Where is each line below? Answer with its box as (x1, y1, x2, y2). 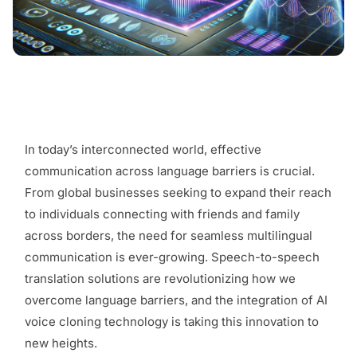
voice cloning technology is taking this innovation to (25, 314, 319, 330)
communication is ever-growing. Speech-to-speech (25, 249, 320, 265)
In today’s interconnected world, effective (25, 142, 261, 158)
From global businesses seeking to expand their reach (25, 185, 331, 201)
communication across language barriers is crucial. (25, 163, 315, 179)
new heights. (25, 335, 97, 351)
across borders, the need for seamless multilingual (25, 228, 312, 244)
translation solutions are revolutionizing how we (25, 271, 296, 287)
